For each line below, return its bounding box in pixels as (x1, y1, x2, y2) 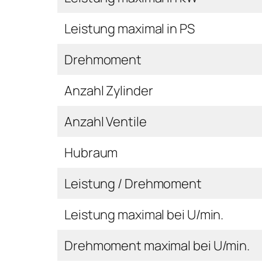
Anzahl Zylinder (64, 81, 153, 99)
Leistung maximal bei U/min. (64, 205, 224, 223)
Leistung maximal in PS (64, 19, 195, 37)
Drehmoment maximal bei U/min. (64, 236, 252, 254)
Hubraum (64, 143, 118, 161)
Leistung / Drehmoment (64, 174, 202, 192)
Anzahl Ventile (64, 112, 147, 130)
